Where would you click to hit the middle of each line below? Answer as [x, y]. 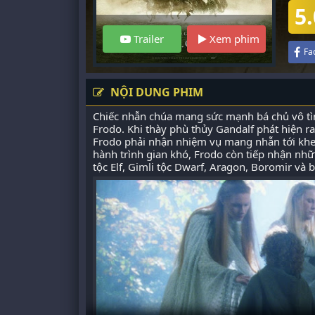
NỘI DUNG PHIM [155, 92]
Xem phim [233, 39]
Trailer [147, 39]
